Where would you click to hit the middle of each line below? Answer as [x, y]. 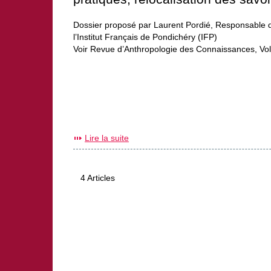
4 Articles [97, 178]
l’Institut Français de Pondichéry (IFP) [145, 37]
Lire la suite [107, 138]
